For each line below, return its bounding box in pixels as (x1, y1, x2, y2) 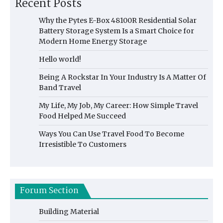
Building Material (39, 207, 99, 216)
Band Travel (39, 83, 81, 92)
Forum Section (20, 184, 79, 198)
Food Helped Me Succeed (39, 111, 126, 120)
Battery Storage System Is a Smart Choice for (39, 26, 194, 35)
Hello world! (39, 54, 81, 64)
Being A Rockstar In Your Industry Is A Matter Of (39, 72, 206, 82)
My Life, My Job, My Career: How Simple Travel (39, 101, 198, 110)
